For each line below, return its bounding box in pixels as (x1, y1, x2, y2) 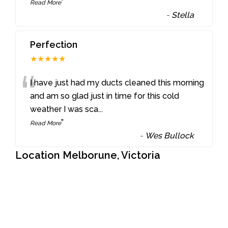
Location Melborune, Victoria (15, 149, 160, 161)
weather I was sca (30, 104, 99, 114)
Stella (172, 10, 194, 20)
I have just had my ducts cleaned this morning (30, 77, 205, 88)
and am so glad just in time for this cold (30, 91, 180, 101)
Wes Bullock (145, 130, 194, 140)
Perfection (30, 39, 78, 50)
